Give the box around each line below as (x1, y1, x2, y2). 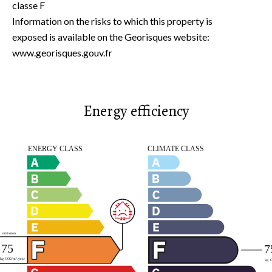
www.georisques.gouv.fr (12, 47, 112, 58)
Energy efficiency (83, 101, 189, 121)
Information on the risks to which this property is (12, 15, 212, 27)
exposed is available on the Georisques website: (12, 31, 209, 42)
